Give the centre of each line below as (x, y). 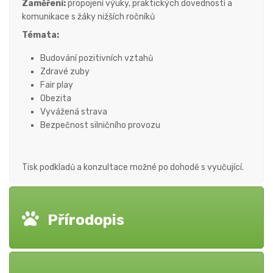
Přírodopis (86, 220)
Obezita (56, 99)
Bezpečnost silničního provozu (100, 126)
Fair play (57, 85)
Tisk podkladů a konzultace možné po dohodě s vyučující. (133, 167)
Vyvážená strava (74, 112)
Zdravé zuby (65, 72)
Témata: (41, 35)
